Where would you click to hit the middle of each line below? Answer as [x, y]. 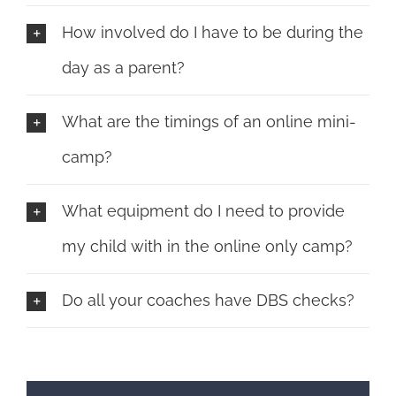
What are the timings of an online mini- [209, 121]
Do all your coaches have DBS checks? [208, 300]
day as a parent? [123, 67]
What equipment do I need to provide [203, 210]
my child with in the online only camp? [207, 246]
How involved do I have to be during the [213, 32]
